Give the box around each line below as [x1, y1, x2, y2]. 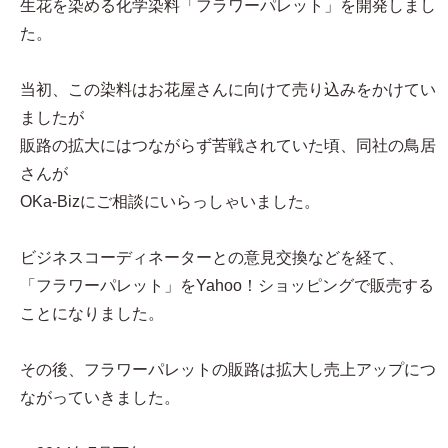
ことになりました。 [20, 305, 164, 322]
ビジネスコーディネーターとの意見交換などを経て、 [20, 249, 404, 266]
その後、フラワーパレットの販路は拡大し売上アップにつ [20, 361, 436, 378]
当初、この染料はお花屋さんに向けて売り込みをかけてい [20, 81, 436, 98]
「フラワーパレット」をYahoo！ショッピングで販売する [20, 277, 434, 294]
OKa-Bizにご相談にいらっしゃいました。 [20, 193, 320, 210]
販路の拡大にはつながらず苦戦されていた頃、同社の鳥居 [20, 137, 436, 154]
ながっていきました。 [20, 389, 180, 406]
